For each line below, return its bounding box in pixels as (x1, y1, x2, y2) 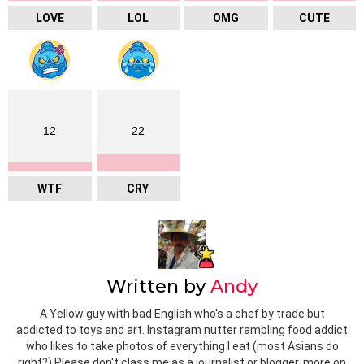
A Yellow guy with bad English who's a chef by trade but (39, 306, 325, 320)
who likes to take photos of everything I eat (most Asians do (25, 339, 339, 353)
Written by (106, 275, 210, 298)
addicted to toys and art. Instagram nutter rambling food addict (16, 323, 348, 336)
